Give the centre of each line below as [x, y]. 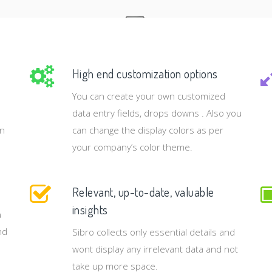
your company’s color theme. [132, 147]
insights [90, 209]
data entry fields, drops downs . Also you [157, 113]
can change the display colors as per [148, 130]
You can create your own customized [148, 96]
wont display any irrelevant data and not [155, 249]
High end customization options [145, 73]
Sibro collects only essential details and [153, 232]
